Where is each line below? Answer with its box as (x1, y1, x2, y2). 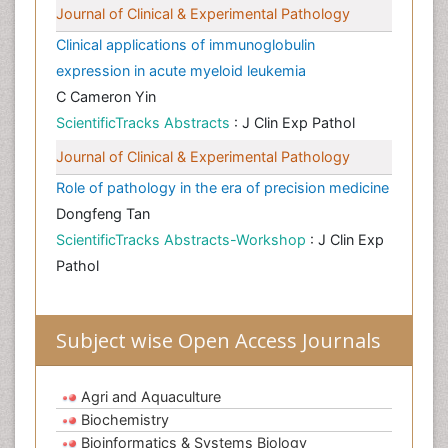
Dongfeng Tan (56, 205, 150, 223)
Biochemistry (81, 411, 169, 429)
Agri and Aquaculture (81, 388, 221, 406)
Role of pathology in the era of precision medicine (56, 179, 389, 197)
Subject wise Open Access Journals (56, 327, 381, 355)
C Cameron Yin (56, 88, 156, 106)
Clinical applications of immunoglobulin (56, 36, 315, 54)
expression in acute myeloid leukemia (56, 62, 306, 80)
